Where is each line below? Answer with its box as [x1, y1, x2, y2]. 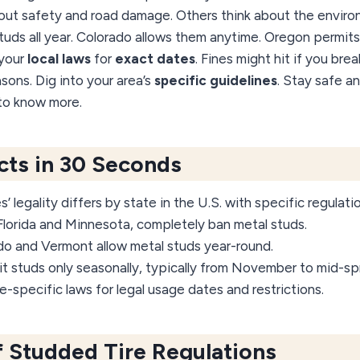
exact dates [115, 51, 195, 67]
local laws [27, 51, 91, 67]
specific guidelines [154, 72, 277, 89]
